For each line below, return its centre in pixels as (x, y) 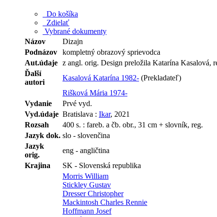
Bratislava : (81, 114)
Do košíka (60, 14)
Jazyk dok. (43, 135)
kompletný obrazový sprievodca (111, 52)
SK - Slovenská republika (102, 165)
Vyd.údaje (42, 114)
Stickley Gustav (87, 185)
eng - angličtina (86, 150)
